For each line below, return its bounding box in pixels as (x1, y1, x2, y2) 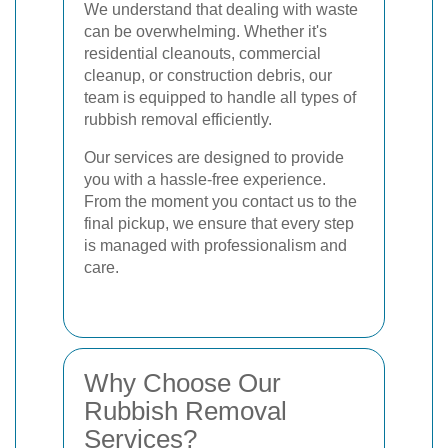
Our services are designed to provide (84, 149, 344, 166)
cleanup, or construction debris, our (84, 67, 332, 84)
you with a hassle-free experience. (84, 171, 326, 188)
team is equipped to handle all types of (84, 89, 356, 106)
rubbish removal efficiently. (84, 111, 272, 128)
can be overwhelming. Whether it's (84, 23, 327, 40)
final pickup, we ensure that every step (84, 215, 354, 232)
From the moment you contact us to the (84, 193, 357, 210)
